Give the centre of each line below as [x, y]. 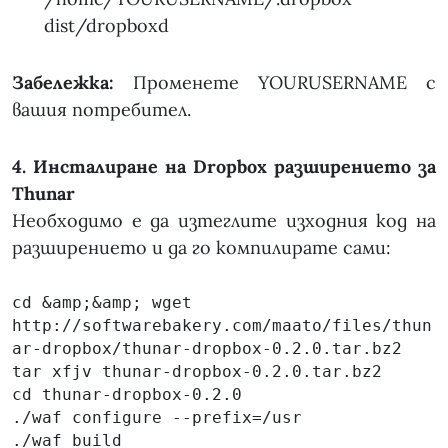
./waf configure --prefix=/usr [157, 418]
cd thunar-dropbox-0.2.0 [127, 395]
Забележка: [63, 83]
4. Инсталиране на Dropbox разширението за [224, 167]
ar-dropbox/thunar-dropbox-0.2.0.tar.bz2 [207, 349]
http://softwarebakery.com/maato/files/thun [222, 326]
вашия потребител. [101, 110]
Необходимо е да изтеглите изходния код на [224, 221]
